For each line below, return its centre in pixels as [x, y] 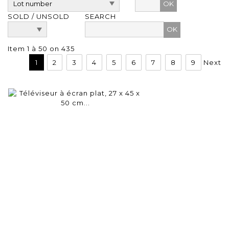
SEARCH [100, 17]
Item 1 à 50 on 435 [41, 48]
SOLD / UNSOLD [39, 17]
